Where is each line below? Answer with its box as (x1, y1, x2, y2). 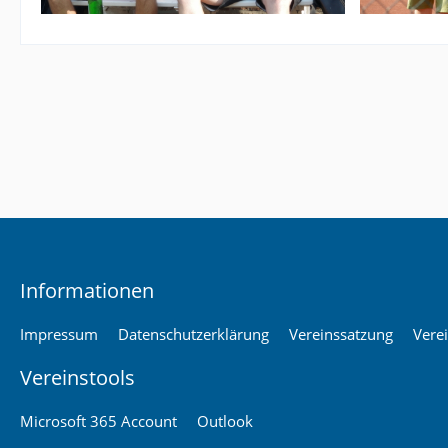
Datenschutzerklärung (118, 324, 269, 344)
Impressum (20, 324, 98, 344)
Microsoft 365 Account (20, 411, 177, 431)
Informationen (20, 277, 154, 304)
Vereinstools (20, 364, 135, 391)
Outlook (197, 411, 253, 431)
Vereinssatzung (289, 324, 393, 344)
